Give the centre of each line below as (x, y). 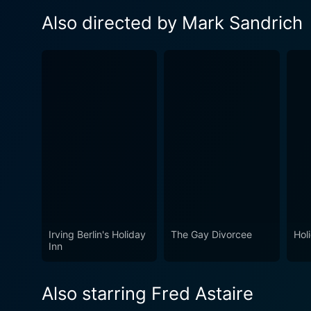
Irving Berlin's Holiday (97, 235)
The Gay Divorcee (212, 235)
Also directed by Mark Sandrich (172, 22)
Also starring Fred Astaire (148, 294)
